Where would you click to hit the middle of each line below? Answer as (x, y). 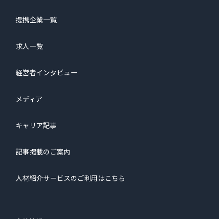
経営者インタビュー (46, 73)
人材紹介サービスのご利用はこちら (70, 178)
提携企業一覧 (36, 20)
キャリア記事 (36, 125)
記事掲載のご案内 (43, 152)
